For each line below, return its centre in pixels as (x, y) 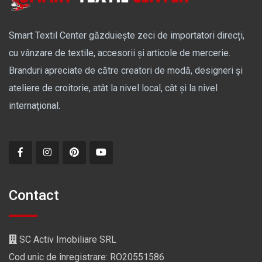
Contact (34, 196)
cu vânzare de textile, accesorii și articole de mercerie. (120, 53)
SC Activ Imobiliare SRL (67, 240)
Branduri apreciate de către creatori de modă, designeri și (126, 71)
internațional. (35, 106)
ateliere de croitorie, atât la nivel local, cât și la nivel (113, 88)
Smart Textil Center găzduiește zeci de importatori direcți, (127, 36)
